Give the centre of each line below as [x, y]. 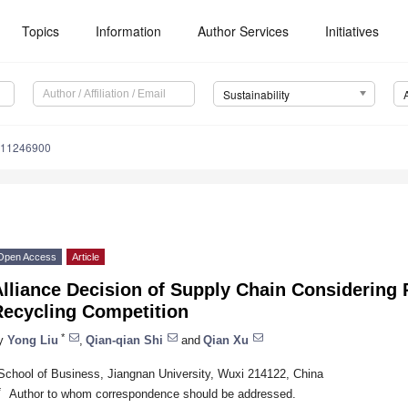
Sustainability [256, 95]
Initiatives [352, 31]
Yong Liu [33, 340]
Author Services [244, 31]
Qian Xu [226, 340]
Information [129, 31]
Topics [41, 31]
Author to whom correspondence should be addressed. [152, 393]
